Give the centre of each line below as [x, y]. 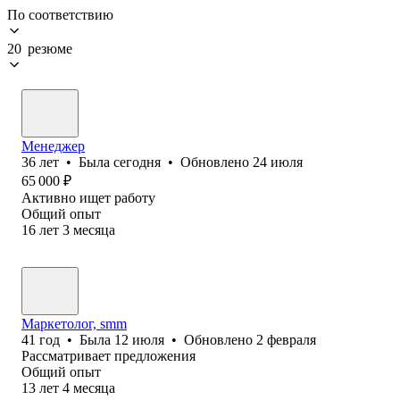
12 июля [139, 339]
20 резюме [40, 48]
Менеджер [53, 146]
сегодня [137, 162]
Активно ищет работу [88, 197]
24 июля [278, 162]
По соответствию [60, 14]
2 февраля [286, 339]
